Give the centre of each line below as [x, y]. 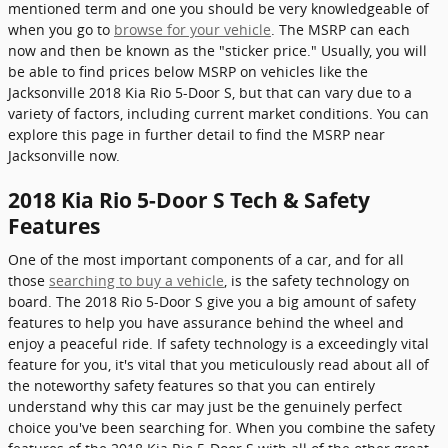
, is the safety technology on [317, 280]
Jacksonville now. [64, 155]
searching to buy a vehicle [136, 280]
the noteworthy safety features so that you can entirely [191, 385]
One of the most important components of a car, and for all [206, 259]
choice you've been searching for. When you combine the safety [221, 427]
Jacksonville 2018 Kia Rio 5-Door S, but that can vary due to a [210, 92]
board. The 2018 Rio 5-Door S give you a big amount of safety [212, 301]
